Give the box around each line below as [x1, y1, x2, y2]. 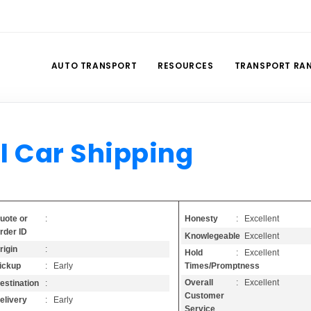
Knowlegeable [185, 230, 241, 241]
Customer [185, 291, 225, 301]
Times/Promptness [185, 260, 260, 271]
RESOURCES [158, 60, 214, 72]
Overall [185, 278, 214, 288]
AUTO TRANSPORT [51, 60, 137, 72]
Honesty [185, 214, 219, 224]
